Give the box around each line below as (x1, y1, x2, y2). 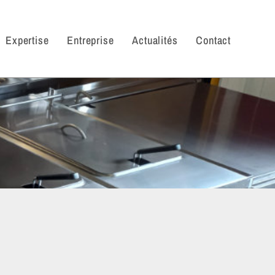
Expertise (6, 33, 49, 48)
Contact (196, 33, 231, 48)
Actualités (132, 33, 178, 48)
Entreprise (67, 33, 114, 48)
